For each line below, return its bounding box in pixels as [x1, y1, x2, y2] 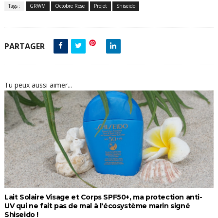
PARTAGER [4, 41, 45, 52]
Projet [93, 2, 107, 10]
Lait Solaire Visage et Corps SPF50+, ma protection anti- [4, 193, 202, 202]
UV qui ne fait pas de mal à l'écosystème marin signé [4, 201, 190, 211]
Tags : [8, 2, 20, 10]
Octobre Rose [54, 2, 85, 10]
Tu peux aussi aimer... [4, 80, 72, 90]
